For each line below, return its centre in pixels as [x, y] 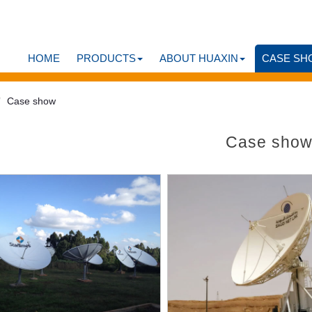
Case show [31, 101]
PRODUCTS [106, 58]
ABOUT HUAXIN [199, 58]
